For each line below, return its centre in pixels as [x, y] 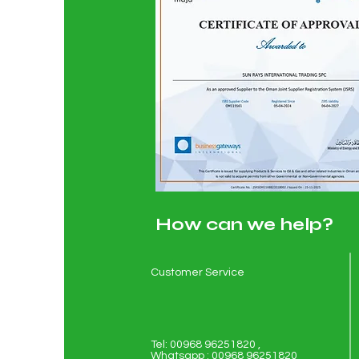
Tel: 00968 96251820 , [231, 345]
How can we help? [244, 224]
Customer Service [198, 272]
